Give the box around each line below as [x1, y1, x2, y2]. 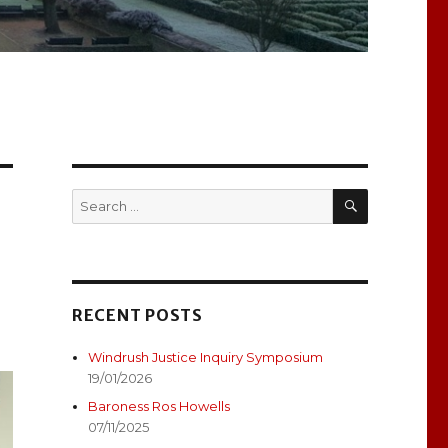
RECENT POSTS [71, 305, 203, 326]
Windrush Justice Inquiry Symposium [88, 349, 324, 366]
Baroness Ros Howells [88, 398, 231, 415]
